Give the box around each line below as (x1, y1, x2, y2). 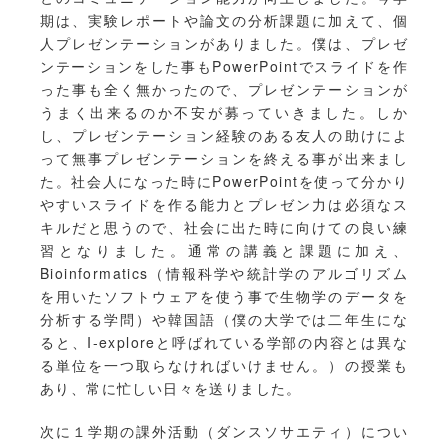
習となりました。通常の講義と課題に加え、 (40, 240, 408, 261)
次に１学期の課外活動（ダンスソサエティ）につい (40, 421, 408, 442)
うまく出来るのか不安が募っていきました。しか (40, 102, 408, 123)
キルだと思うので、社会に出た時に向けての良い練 (40, 217, 408, 238)
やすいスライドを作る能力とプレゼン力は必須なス (40, 194, 408, 215)
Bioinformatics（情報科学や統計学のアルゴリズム (40, 263, 408, 284)
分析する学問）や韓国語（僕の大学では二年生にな (40, 309, 408, 330)
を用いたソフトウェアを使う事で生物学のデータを (40, 286, 408, 307)
